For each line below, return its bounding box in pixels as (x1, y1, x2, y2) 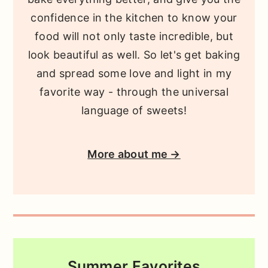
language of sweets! (81, 103, 187, 117)
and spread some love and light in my (36, 66, 232, 80)
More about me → (87, 148, 181, 161)
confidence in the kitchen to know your (31, 11, 237, 24)
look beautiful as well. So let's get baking (28, 48, 240, 61)
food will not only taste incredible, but (35, 29, 233, 42)
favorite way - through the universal (39, 85, 229, 98)
